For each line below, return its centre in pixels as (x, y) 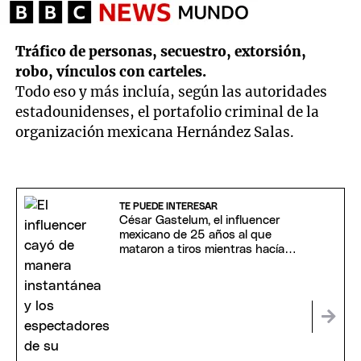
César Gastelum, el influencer (199, 221)
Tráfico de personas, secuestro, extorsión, (161, 52)
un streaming (155, 264)
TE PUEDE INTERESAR (168, 207)
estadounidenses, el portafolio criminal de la (168, 112)
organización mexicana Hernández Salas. (155, 133)
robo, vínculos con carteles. (111, 72)
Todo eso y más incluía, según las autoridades (172, 92)
